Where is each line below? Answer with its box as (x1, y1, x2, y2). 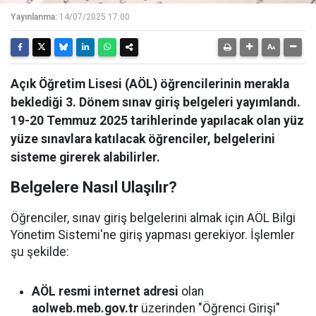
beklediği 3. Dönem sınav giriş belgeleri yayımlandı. (11, 95, 300, 109)
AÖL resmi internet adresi (32, 284, 178, 298)
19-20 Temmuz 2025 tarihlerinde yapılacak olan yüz (11, 114, 304, 128)
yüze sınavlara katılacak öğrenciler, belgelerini (11, 132, 275, 146)
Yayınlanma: (11, 12, 57, 22)
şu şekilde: (11, 245, 69, 259)
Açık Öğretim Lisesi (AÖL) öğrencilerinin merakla (11, 77, 289, 91)
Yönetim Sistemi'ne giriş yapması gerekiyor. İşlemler (11, 228, 295, 242)
